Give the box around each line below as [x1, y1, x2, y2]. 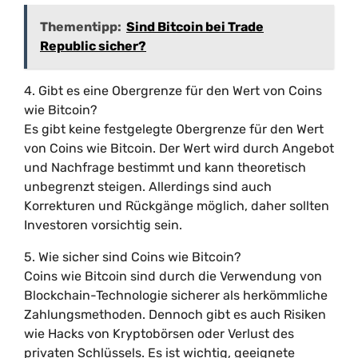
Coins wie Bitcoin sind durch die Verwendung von [24, 268, 322, 284]
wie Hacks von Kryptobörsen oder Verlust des [24, 326, 294, 341]
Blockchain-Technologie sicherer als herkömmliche [24, 288, 328, 303]
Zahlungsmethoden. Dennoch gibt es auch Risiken [24, 307, 326, 322]
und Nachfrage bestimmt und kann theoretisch [24, 160, 306, 175]
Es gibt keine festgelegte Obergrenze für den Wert [24, 121, 324, 137]
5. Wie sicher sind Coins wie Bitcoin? [24, 249, 241, 265]
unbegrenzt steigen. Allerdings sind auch [24, 179, 272, 194]
